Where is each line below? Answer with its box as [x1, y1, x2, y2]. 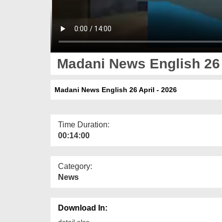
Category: [58, 162, 92, 170]
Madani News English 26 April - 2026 [51, 85, 177, 94]
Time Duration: [58, 120, 110, 129]
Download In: [58, 203, 108, 212]
